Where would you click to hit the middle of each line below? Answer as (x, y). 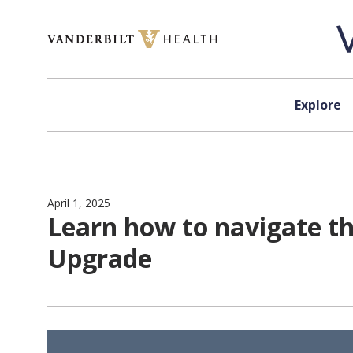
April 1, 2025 (79, 203)
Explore (318, 105)
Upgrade (100, 258)
